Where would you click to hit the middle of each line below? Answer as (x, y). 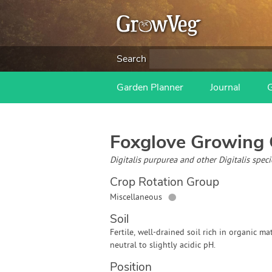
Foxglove (148, 142)
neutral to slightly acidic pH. (162, 246)
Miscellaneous (136, 198)
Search (131, 59)
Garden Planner (150, 87)
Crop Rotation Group (164, 182)
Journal (225, 87)
